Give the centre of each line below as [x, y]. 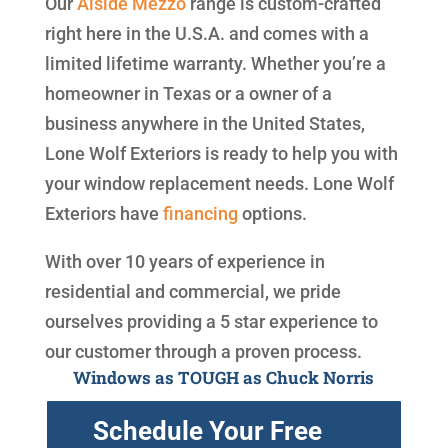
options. [272, 213]
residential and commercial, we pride [192, 291]
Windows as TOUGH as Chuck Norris [224, 377]
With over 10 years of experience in [184, 261]
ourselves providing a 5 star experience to [211, 321]
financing [200, 213]
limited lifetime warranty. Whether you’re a [215, 63]
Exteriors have [103, 213]
